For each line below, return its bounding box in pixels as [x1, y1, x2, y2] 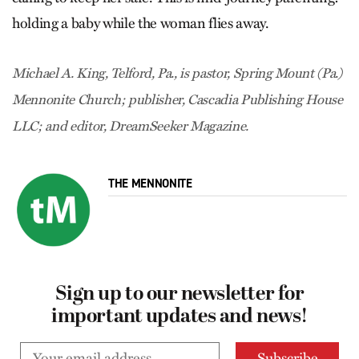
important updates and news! [51, 306, 308, 329]
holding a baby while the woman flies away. [12, 14, 269, 32]
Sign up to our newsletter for [54, 284, 305, 306]
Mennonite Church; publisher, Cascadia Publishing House [12, 91, 343, 108]
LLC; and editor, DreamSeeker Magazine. [12, 118, 249, 135]
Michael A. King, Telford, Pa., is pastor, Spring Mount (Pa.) [12, 65, 342, 82]
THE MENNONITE [108, 175, 192, 192]
